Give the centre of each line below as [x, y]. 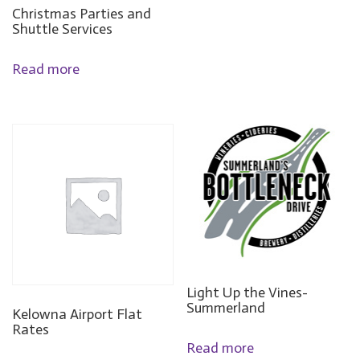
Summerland [226, 308]
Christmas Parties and [82, 14]
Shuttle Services [62, 29]
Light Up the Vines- [247, 293]
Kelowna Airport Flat [77, 314]
